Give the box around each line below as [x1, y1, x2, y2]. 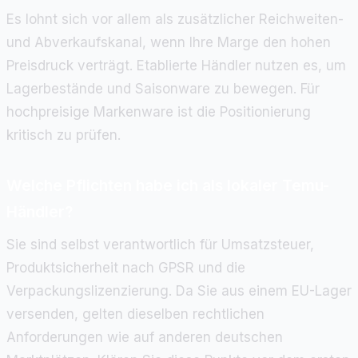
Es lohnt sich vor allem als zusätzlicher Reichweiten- [6, 10, 344, 27]
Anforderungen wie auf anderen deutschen [6, 328, 283, 345]
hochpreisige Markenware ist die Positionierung [6, 103, 311, 120]
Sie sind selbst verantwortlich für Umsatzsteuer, [6, 236, 314, 253]
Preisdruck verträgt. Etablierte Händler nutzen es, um [6, 57, 346, 74]
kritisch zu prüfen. [6, 126, 121, 143]
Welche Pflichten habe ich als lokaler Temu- [6, 175, 329, 195]
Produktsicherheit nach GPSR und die [6, 259, 245, 276]
